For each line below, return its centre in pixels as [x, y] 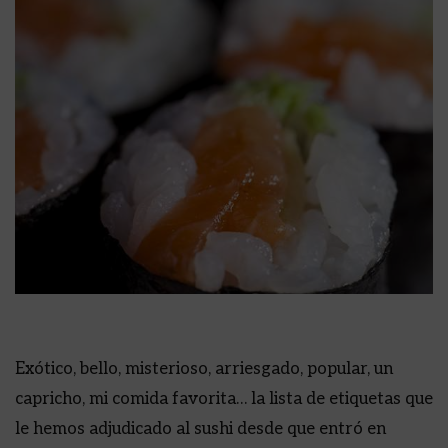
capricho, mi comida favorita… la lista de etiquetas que [224, 399]
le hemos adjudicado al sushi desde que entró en [200, 429]
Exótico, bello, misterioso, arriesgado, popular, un [204, 369]
